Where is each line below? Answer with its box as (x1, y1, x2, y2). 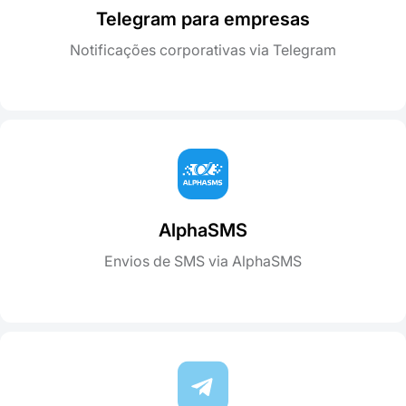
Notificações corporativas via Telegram (70, 40, 336, 59)
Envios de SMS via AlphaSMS (104, 252, 302, 270)
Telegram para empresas (96, 7, 310, 30)
